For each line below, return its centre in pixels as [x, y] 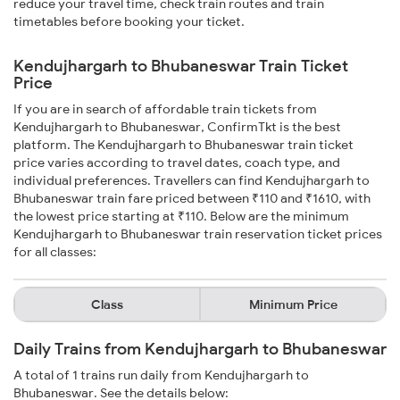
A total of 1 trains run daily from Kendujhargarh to [161, 375]
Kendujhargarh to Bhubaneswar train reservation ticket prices [198, 234]
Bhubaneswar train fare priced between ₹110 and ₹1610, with [192, 199]
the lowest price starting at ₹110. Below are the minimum [181, 217]
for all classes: [55, 252]
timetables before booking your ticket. [129, 22]
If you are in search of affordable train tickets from [165, 109]
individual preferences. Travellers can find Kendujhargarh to [192, 181]
